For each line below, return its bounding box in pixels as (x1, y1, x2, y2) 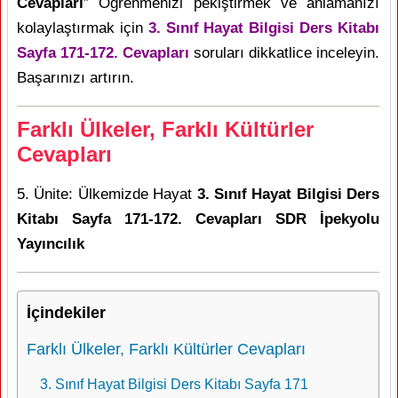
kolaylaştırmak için (17, 20, 148, 36)
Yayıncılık (17, 235, 84, 252)
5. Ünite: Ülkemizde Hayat (17, 186, 197, 203)
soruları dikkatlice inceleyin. (189, 44, 379, 61)
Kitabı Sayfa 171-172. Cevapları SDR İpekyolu (17, 211, 379, 227)
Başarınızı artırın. (17, 69, 134, 86)
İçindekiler (27, 304, 106, 322)
